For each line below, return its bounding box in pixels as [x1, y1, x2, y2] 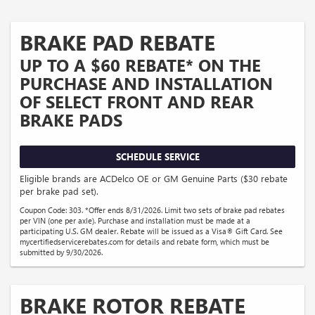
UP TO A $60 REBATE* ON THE [20, 53, 261, 76]
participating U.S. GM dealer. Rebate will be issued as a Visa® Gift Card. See [20, 226, 283, 237]
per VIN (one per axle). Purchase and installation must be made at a [20, 215, 250, 226]
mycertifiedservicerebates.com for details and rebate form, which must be [20, 236, 269, 247]
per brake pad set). [20, 185, 98, 198]
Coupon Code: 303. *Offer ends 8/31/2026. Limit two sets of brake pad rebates [20, 205, 285, 216]
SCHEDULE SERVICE [115, 150, 200, 162]
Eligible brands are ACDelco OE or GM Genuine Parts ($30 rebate [20, 172, 288, 185]
